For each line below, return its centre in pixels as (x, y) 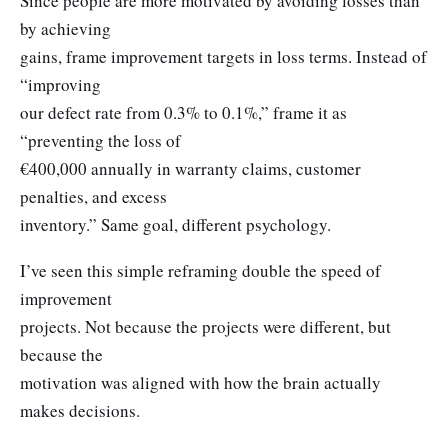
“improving (60, 85)
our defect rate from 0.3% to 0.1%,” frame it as (183, 113)
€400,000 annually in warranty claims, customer (190, 169)
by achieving (65, 29)
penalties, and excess (93, 197)
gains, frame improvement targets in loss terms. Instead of (223, 57)
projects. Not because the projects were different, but (205, 326)
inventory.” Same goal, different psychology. (175, 225)
